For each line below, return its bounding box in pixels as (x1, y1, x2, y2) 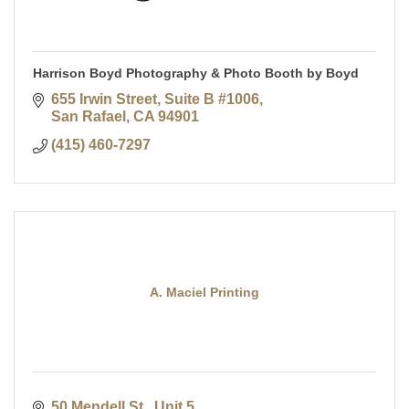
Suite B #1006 (164, 91, 259, 108)
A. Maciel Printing (150, 285, 259, 300)
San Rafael (51, 109, 126, 125)
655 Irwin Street (51, 91, 157, 108)
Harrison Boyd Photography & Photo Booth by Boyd (33, 66, 359, 81)
